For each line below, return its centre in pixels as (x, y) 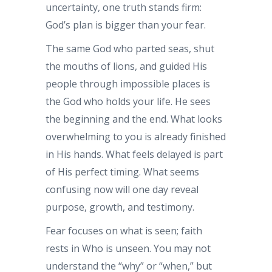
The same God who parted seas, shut (130, 49)
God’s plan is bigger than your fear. (126, 25)
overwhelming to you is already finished (136, 137)
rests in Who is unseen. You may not (128, 248)
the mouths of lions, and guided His (126, 66)
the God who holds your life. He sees (128, 101)
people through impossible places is (128, 84)
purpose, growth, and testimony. (120, 207)
